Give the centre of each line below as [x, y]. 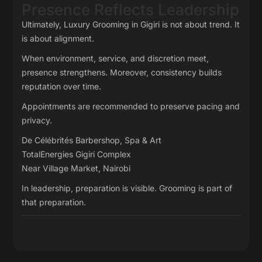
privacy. [37, 120]
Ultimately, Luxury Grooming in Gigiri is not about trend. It [131, 24]
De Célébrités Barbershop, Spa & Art [92, 140]
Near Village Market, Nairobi [76, 168]
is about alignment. [58, 38]
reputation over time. [62, 86]
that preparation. [54, 202]
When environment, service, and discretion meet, [116, 58]
